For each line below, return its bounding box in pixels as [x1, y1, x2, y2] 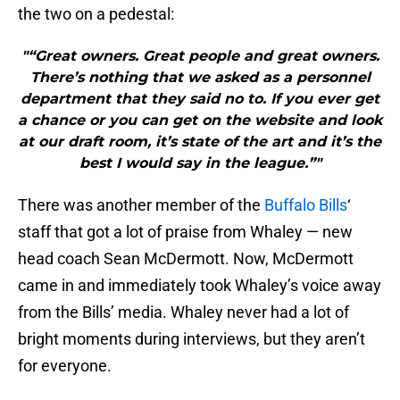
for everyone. [18, 356, 112, 376]
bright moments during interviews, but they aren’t [18, 329, 365, 349]
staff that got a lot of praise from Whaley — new [18, 222, 353, 242]
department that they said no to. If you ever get [21, 90, 379, 108]
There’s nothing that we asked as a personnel [29, 69, 371, 87]
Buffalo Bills [264, 196, 347, 215]
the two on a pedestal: [18, 4, 174, 24]
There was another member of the [18, 196, 264, 215]
